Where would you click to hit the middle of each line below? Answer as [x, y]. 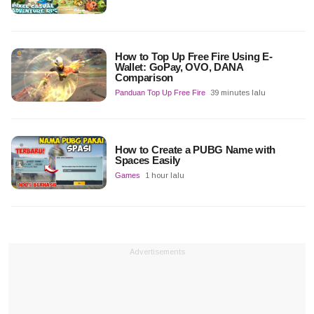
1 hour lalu [164, 176]
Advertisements [157, 252]
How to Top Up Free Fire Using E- [193, 57]
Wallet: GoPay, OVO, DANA [179, 67]
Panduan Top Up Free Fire [160, 93]
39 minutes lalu [238, 93]
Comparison [144, 78]
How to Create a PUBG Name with [195, 150]
